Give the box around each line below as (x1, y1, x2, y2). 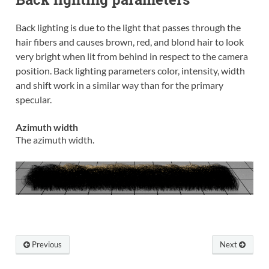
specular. (15, 94, 52, 106)
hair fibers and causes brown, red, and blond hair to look (15, 36, 244, 48)
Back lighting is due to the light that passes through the (15, 22, 241, 34)
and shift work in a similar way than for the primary (15, 79, 223, 91)
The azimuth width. (15, 134, 94, 146)
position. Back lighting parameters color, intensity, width (15, 65, 245, 77)
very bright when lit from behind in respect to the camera (15, 50, 248, 62)
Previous (29, 240, 62, 250)
